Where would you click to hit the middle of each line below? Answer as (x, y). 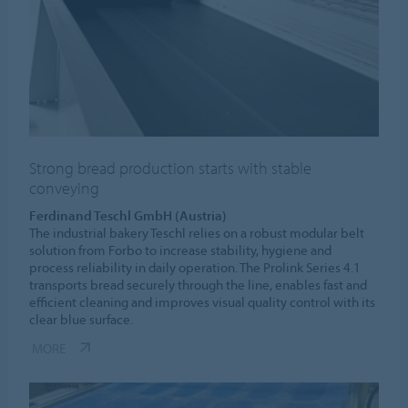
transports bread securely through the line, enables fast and (199, 284)
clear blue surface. (82, 319)
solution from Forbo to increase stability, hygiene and (181, 250)
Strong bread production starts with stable (171, 168)
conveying (65, 188)
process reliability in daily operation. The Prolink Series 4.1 (195, 267)
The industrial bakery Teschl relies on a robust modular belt (197, 232)
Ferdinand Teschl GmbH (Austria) (128, 215)
